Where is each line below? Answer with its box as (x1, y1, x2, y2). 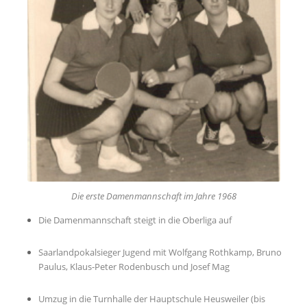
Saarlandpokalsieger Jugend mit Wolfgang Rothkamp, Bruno (38, 245, 282, 258)
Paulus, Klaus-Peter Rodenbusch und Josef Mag (38, 260, 230, 273)
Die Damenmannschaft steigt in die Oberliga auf (38, 213, 232, 226)
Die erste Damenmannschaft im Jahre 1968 (71, 189, 236, 202)
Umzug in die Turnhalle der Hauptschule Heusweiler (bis (38, 292, 265, 305)
